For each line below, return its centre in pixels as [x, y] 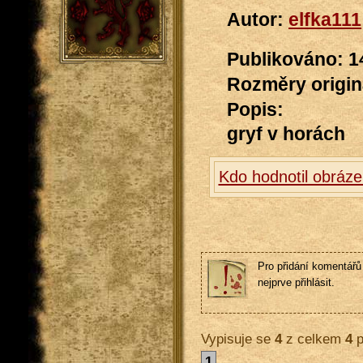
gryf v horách [286, 134]
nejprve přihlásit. [296, 282]
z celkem [313, 338]
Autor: [258, 20]
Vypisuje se [237, 338]
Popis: [256, 110]
